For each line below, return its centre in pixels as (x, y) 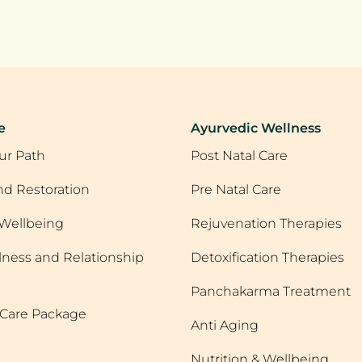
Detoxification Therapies (267, 257)
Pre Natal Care (236, 189)
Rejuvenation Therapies (266, 223)
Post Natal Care (239, 156)
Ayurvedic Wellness (256, 128)
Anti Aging (225, 325)
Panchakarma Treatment (271, 291)
